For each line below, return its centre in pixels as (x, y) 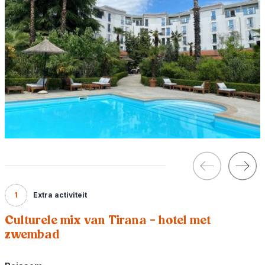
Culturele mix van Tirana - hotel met (108, 220)
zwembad (32, 234)
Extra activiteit (60, 195)
